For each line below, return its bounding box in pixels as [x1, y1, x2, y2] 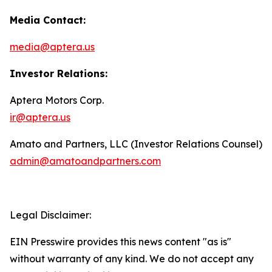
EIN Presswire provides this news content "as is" [10, 236, 231, 248]
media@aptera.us [10, 41, 95, 53]
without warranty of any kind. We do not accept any [10, 253, 254, 265]
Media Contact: [10, 14, 86, 26]
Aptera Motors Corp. [10, 94, 104, 106]
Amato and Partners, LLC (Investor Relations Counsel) [10, 138, 262, 150]
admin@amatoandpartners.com [10, 155, 161, 167]
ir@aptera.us [10, 111, 70, 123]
